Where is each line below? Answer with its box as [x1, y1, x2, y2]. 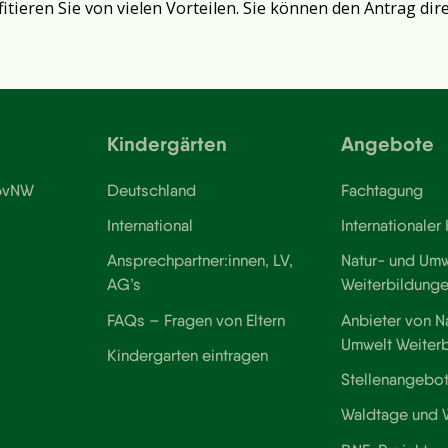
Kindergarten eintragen [107, 345, 269, 366]
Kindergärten [107, 130, 228, 156]
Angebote [340, 130, 434, 156]
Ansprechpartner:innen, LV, [107, 250, 294, 271]
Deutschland [107, 179, 197, 200]
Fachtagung [340, 179, 423, 200]
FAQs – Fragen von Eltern [107, 309, 286, 330]
